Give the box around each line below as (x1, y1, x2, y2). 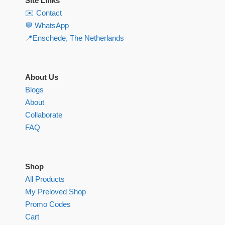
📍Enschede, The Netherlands (25, 34, 124, 42)
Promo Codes (25, 200, 71, 208)
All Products (25, 175, 65, 183)
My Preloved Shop (25, 187, 86, 196)
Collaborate (25, 110, 62, 119)
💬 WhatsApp (25, 21, 69, 30)
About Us (25, 73, 58, 81)
